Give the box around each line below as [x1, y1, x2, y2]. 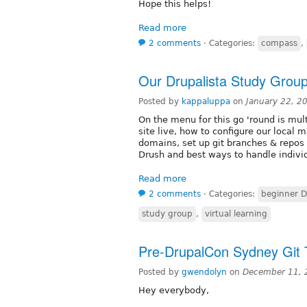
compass [261, 38, 297, 48]
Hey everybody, [138, 284, 209, 295]
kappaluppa [182, 96, 230, 106]
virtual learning [205, 208, 267, 219]
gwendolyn [182, 267, 227, 277]
